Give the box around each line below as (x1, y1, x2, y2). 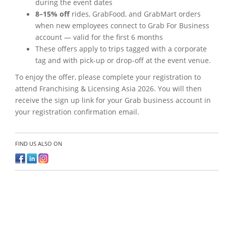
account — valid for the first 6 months (35, 32, 163, 42)
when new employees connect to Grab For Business (35, 21, 209, 30)
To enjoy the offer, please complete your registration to (15, 72, 201, 82)
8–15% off (35, 9, 70, 19)
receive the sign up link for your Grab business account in (15, 95, 211, 105)
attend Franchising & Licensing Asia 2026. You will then (15, 84, 202, 93)
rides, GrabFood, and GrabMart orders (70, 9, 201, 19)
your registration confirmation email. (15, 107, 139, 117)
